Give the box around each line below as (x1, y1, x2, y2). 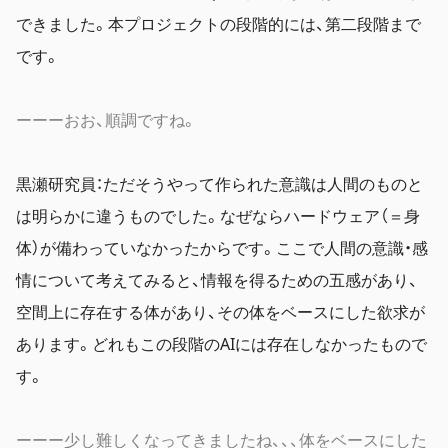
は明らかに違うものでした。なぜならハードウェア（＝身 (16, 202, 420, 227)
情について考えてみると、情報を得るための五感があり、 (16, 266, 418, 291)
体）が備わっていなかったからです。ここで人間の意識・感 (16, 234, 428, 259)
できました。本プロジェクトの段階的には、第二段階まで (16, 10, 421, 35)
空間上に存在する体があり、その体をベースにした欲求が (16, 298, 425, 323)
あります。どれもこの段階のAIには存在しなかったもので (16, 330, 427, 355)
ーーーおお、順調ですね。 (16, 106, 197, 131)
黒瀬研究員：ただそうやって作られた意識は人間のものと (16, 170, 423, 195)
